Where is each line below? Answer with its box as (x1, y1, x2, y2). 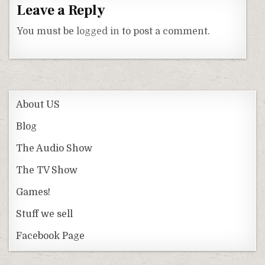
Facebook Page (16, 231, 85, 242)
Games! (16, 187, 51, 198)
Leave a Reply (17, 1, 106, 20)
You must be (17, 26, 77, 37)
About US (16, 99, 60, 111)
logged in (76, 26, 120, 37)
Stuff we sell (16, 209, 73, 220)
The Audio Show (16, 143, 93, 154)
